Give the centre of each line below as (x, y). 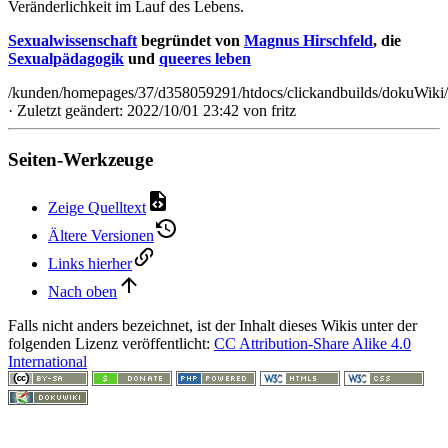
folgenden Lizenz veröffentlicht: (111, 344)
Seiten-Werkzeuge (80, 159)
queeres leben (205, 58)
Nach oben (82, 292)
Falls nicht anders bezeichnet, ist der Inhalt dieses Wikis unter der (212, 326)
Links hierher (90, 264)
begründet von (190, 40)
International (47, 362)
